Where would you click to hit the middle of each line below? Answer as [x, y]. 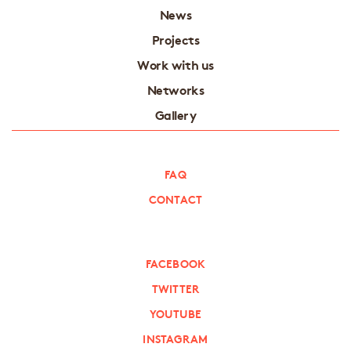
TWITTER [175, 288]
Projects [175, 38]
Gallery [175, 114]
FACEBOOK [175, 263]
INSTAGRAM [175, 338]
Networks [175, 89]
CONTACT [175, 199]
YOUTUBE [175, 313]
